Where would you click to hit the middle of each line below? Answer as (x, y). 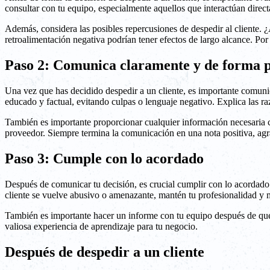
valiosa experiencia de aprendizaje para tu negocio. (101, 226)
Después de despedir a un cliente (105, 252)
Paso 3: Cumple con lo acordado (104, 158)
